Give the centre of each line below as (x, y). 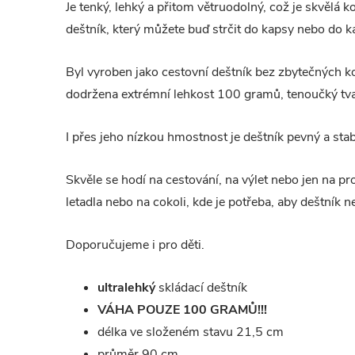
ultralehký (126, 288)
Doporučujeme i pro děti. (135, 245)
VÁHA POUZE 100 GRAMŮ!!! (182, 310)
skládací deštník (201, 288)
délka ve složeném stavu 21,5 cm (191, 332)
